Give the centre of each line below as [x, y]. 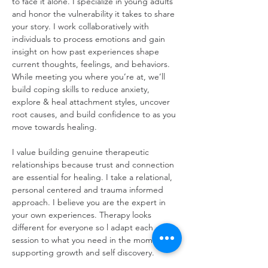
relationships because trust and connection [94, 165]
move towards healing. [56, 127]
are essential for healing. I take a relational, [93, 177]
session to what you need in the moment [90, 240]
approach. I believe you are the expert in [90, 202]
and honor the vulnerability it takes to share [95, 14]
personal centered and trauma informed [89, 190]
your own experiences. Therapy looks [83, 215]
